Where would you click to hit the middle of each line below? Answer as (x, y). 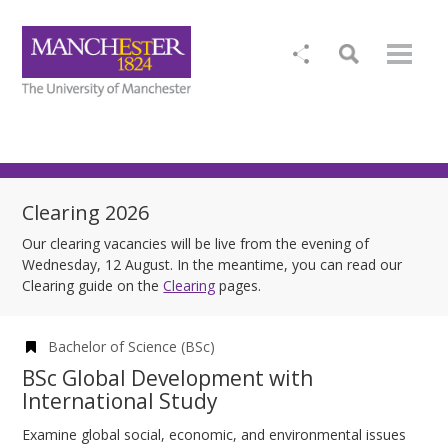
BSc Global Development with (168, 378)
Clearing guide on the (93, 285)
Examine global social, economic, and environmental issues (214, 434)
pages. (238, 285)
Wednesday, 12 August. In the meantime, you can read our (212, 264)
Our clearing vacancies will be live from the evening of (196, 243)
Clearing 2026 (86, 212)
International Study (120, 401)
